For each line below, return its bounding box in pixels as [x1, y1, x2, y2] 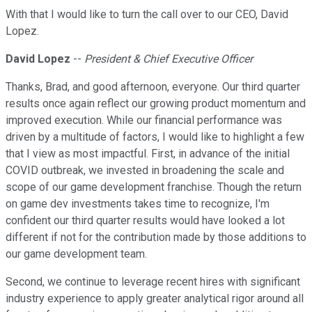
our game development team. [6, 247, 147, 261]
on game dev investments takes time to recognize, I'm [6, 197, 270, 211]
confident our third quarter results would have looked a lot [6, 214, 285, 228]
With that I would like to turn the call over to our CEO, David [6, 8, 288, 22]
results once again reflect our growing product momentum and [6, 97, 306, 111]
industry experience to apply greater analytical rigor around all [6, 292, 304, 306]
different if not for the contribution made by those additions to [6, 231, 306, 244]
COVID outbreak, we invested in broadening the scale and [6, 164, 284, 178]
